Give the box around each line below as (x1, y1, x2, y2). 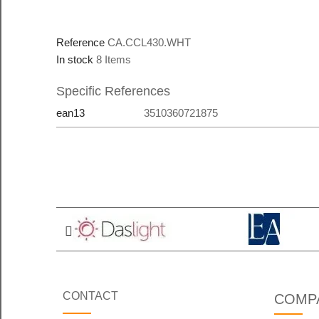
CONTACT (63, 290, 118, 303)
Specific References (56, 84, 170, 99)
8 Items (96, 53, 131, 66)
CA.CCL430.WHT (108, 36, 191, 49)
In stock (56, 53, 93, 66)
